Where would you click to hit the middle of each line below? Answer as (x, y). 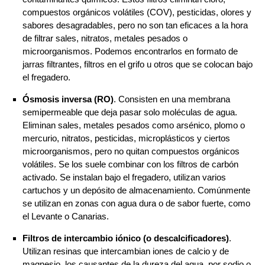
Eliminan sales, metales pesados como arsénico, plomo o (133, 125)
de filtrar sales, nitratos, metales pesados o (105, 38)
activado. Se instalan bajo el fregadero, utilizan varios (124, 177)
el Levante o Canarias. (65, 216)
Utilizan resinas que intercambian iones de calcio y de (125, 251)
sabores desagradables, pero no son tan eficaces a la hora (135, 25)
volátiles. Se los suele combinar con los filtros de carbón (130, 164)
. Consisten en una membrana (172, 99)
